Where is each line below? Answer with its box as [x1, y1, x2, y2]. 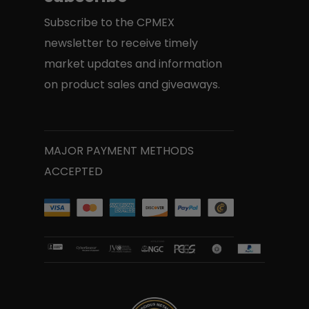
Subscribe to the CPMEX [44, 14, 175, 31]
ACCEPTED [44, 163, 103, 179]
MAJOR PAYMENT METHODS [44, 142, 194, 159]
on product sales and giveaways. [44, 77, 220, 93]
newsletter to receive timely [44, 35, 198, 52]
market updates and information [44, 56, 222, 72]
